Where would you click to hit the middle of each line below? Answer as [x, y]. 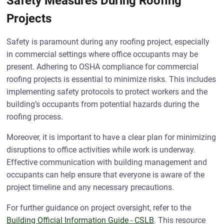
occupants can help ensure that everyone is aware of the [106, 175]
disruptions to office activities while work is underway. [101, 150]
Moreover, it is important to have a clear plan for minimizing [111, 137]
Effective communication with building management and [107, 162]
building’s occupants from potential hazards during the [103, 104]
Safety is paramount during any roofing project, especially [108, 42]
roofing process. [35, 117]
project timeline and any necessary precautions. [90, 187]
